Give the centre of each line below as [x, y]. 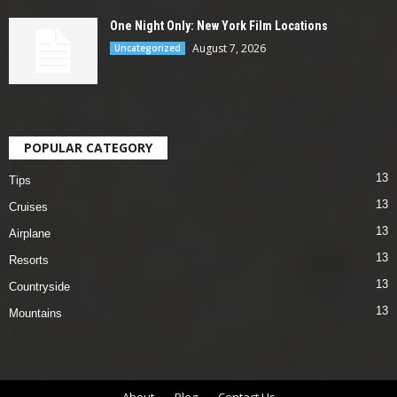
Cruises [28, 206]
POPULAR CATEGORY [88, 147]
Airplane [30, 233]
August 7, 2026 [229, 48]
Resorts [29, 260]
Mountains [35, 313]
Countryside [39, 286]
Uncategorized [148, 47]
